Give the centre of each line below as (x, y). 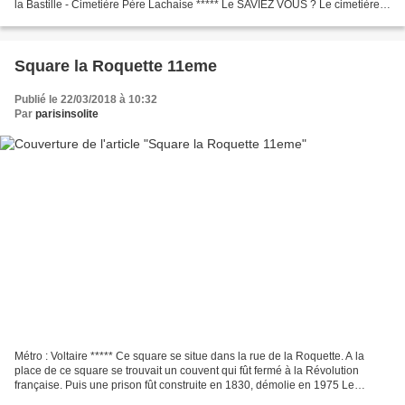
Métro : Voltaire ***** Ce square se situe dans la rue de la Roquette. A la (189, 356)
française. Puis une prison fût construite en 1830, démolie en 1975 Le (184, 385)
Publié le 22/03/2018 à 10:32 (86, 100)
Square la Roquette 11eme (116, 66)
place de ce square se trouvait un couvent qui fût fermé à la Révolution (187, 370)
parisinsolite (67, 114)
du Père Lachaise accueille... (85, 19)
